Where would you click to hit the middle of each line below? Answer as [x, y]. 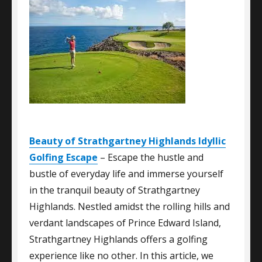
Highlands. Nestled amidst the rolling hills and [130, 206]
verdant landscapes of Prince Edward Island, [125, 223]
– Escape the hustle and [151, 157]
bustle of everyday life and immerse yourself [126, 174]
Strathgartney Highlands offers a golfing [118, 239]
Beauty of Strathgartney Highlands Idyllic [127, 141]
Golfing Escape [63, 157]
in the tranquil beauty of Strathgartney [115, 190]
